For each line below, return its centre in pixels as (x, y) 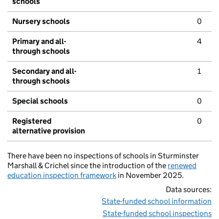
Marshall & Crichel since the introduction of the (88, 166)
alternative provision (49, 131)
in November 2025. (150, 175)
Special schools (40, 101)
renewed (182, 166)
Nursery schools (41, 22)
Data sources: (189, 190)
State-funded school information (157, 201)
